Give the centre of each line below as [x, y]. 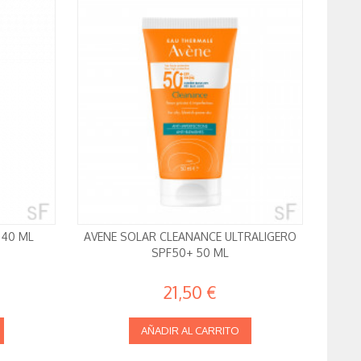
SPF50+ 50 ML [190, 253]
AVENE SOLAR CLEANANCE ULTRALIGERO [190, 237]
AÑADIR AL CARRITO [190, 331]
